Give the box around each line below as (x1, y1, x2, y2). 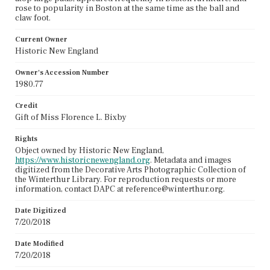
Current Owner (15, 34, 67, 44)
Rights (15, 134, 37, 143)
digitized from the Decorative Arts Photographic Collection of (15, 164, 246, 175)
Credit (15, 101, 37, 110)
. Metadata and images (150, 154, 231, 166)
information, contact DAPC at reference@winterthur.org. (15, 183, 225, 195)
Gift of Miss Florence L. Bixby (15, 111, 127, 123)
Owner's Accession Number (15, 67, 109, 77)
